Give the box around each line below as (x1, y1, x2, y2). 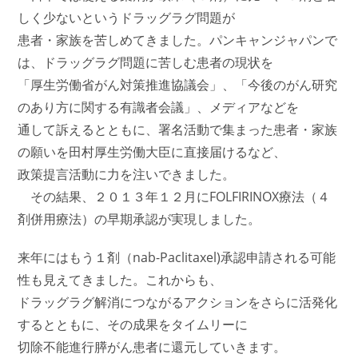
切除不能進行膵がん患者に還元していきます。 (18, 338, 287, 356)
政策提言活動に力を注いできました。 (18, 165, 236, 183)
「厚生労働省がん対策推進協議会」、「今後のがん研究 (18, 76, 338, 93)
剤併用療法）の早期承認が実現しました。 (18, 210, 261, 228)
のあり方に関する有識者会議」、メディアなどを (18, 98, 300, 116)
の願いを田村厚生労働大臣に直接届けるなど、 (18, 143, 287, 161)
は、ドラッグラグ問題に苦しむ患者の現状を (18, 54, 274, 71)
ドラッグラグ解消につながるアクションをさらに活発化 (18, 293, 338, 311)
